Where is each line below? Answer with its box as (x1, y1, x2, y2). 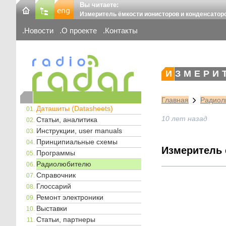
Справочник (36, 171, 76, 179)
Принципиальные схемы (36, 137, 118, 146)
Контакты (105, 26, 138, 35)
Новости (24, 26, 53, 35)
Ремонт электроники (36, 193, 103, 201)
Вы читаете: (80, 1, 119, 9)
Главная (161, 96, 189, 104)
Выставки (36, 204, 67, 212)
